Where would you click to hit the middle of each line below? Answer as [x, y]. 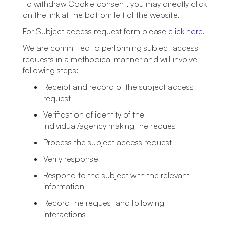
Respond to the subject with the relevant [116, 175]
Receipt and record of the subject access [118, 87]
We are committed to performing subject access [110, 48]
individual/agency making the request [111, 126]
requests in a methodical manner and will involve [110, 59]
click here [186, 31]
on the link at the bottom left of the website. [101, 15]
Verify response [71, 159]
